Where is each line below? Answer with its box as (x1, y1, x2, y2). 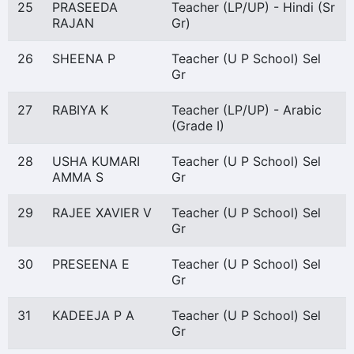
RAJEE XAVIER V (52, 205, 152, 220)
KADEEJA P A (52, 307, 134, 323)
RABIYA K (52, 102, 108, 118)
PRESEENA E (52, 256, 130, 272)
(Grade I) (171, 118, 224, 134)
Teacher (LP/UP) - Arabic (171, 102, 322, 118)
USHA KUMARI (52, 153, 140, 169)
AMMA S (52, 169, 104, 185)
